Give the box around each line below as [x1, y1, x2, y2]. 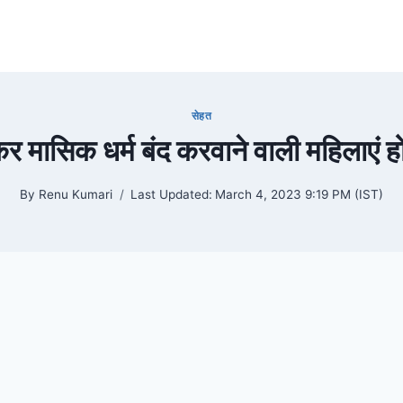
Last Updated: [130, 186, 212, 201]
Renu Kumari [38, 186, 112, 201]
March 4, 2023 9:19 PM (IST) [214, 186, 383, 201]
